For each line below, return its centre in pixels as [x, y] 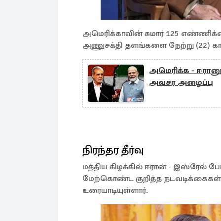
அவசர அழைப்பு [181, 82]
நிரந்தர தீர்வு [114, 150]
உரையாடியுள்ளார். [115, 190]
